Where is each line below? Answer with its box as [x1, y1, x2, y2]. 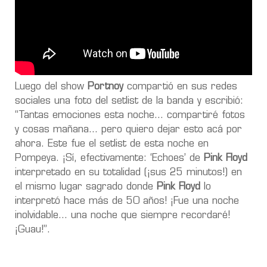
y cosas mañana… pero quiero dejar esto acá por [15, 125, 242, 135]
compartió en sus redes [123, 82, 237, 92]
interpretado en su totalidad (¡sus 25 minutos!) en [15, 167, 242, 178]
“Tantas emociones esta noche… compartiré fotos [15, 110, 245, 120]
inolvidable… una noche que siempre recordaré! [15, 210, 230, 221]
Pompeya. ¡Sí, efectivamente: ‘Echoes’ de [15, 153, 204, 163]
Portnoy [88, 82, 123, 92]
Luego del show [15, 82, 88, 92]
